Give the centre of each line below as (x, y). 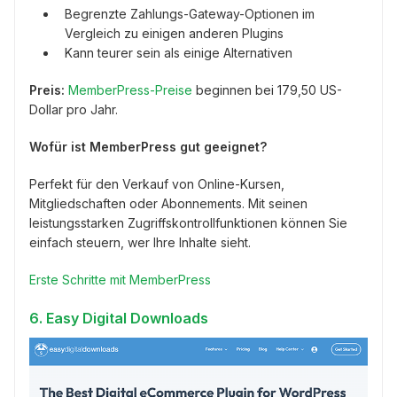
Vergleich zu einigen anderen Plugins (174, 33)
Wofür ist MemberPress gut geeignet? (148, 146)
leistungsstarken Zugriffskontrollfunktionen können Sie (188, 222)
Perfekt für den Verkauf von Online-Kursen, (157, 183)
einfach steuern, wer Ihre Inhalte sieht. (140, 242)
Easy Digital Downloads (127, 318)
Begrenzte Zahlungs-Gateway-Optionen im (190, 13)
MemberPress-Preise (130, 90)
